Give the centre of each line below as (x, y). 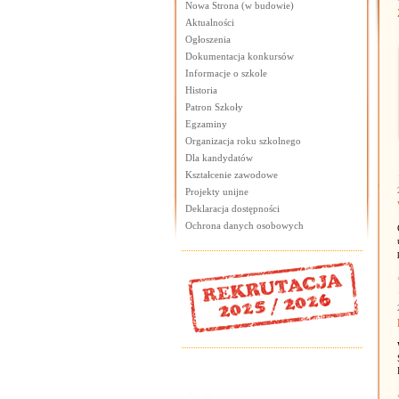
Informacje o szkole (226, 73)
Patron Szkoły (214, 107)
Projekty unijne (216, 191)
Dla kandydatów (219, 158)
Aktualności (209, 22)
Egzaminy (206, 124)
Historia (201, 90)
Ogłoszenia (208, 39)
